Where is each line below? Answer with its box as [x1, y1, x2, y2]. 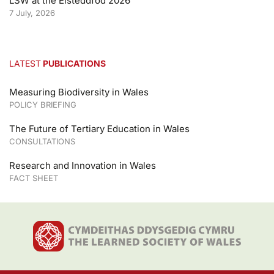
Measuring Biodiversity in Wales [9, 86, 149, 98]
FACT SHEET [9, 173, 58, 183]
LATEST [9, 58, 41, 69]
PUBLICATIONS [41, 58, 106, 69]
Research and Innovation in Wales [9, 160, 156, 172]
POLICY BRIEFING [9, 100, 76, 110]
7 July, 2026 [9, 8, 55, 18]
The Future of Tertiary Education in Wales [9, 123, 190, 135]
